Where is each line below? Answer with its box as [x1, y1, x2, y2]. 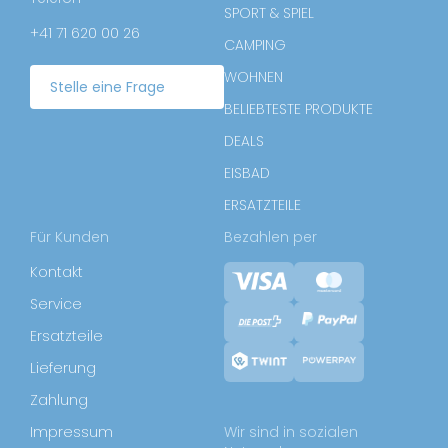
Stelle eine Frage [50, 76, 165, 97]
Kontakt [30, 262, 83, 282]
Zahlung [30, 390, 88, 410]
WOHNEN [224, 67, 283, 87]
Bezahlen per [224, 227, 317, 247]
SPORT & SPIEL [224, 3, 314, 23]
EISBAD [224, 163, 270, 183]
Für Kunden [30, 227, 109, 247]
